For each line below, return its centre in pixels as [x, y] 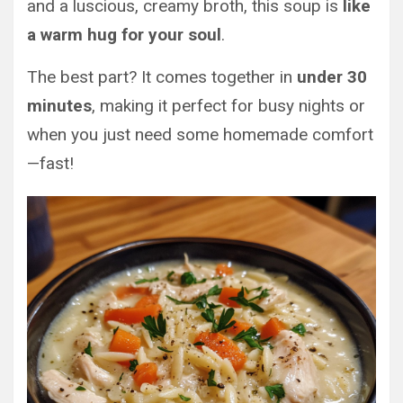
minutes [59, 106]
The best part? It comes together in [162, 77]
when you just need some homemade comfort [200, 134]
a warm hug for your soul [124, 35]
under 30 [332, 77]
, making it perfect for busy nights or [228, 106]
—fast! [50, 163]
